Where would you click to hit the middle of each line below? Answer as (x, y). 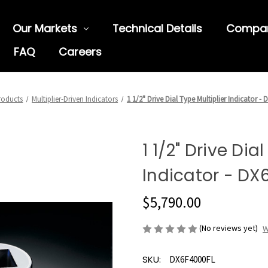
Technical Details (157, 28)
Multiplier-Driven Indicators (75, 99)
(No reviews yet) (229, 228)
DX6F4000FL (192, 260)
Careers (80, 52)
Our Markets (45, 28)
